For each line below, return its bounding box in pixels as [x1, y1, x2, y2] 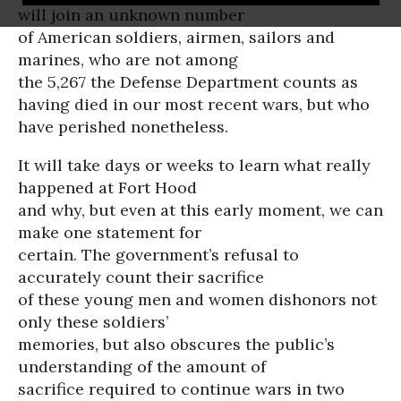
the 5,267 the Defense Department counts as [18, 72, 358, 92]
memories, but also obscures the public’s [18, 334, 335, 354]
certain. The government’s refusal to [18, 244, 299, 265]
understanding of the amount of [18, 356, 266, 377]
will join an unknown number [18, 4, 244, 25]
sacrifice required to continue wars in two [18, 379, 345, 399]
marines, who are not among [18, 49, 238, 70]
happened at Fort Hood [18, 177, 197, 198]
